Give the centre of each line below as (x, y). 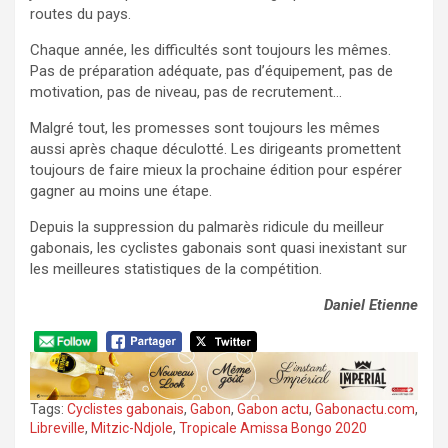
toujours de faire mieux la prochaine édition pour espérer (216, 170)
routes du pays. (80, 14)
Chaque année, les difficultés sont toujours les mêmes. (210, 50)
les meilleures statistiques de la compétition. (176, 269)
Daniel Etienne (371, 305)
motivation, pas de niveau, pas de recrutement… (186, 92)
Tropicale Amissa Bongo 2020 (273, 428)
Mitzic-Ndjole (132, 428)
